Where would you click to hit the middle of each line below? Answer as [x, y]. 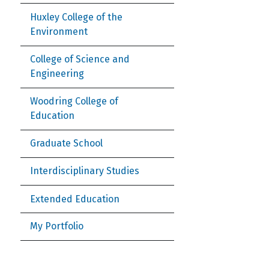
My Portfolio [57, 226]
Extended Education [75, 199]
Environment [59, 32]
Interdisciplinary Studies [85, 171]
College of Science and [80, 59]
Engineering [57, 74]
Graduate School [66, 144]
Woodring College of [74, 101]
